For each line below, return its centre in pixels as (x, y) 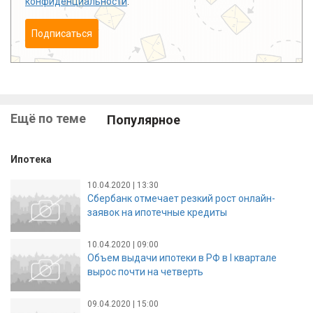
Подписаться (62, 33)
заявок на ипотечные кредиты (157, 212)
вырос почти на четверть (145, 271)
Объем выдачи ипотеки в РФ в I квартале (182, 257)
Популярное (144, 119)
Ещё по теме (48, 118)
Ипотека (31, 160)
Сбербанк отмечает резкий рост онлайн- (181, 198)
